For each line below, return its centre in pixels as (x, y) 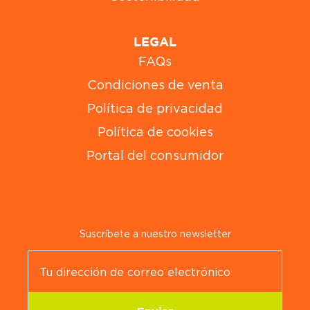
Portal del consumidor (155, 156)
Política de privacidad (155, 109)
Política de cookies (155, 133)
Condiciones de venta (155, 85)
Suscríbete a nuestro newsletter (155, 234)
